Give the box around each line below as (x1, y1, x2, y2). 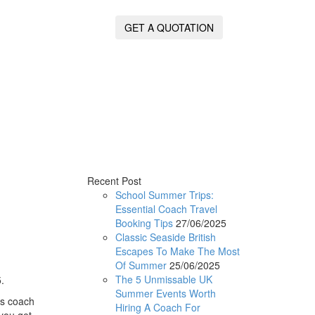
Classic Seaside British (115, 229, 216, 244)
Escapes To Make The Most (115, 243, 240, 258)
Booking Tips (115, 215, 173, 230)
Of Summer (115, 257, 167, 272)
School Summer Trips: (115, 187, 214, 202)
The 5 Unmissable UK (115, 271, 212, 286)
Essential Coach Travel (115, 201, 217, 216)
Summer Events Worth (115, 285, 216, 300)
